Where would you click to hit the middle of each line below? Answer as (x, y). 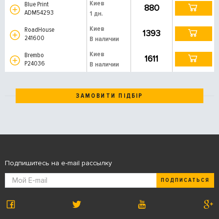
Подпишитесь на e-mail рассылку (58, 163)
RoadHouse (40, 29)
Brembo (35, 55)
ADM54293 (39, 12)
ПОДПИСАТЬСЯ (185, 180)
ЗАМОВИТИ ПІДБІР (109, 96)
